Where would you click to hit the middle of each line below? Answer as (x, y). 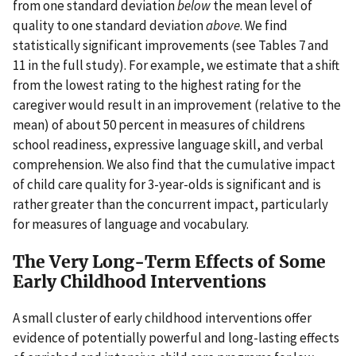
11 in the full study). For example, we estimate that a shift (176, 66)
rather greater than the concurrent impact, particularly (170, 205)
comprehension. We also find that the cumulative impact (174, 165)
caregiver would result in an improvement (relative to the (177, 105)
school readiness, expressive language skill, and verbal (168, 145)
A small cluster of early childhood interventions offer (162, 318)
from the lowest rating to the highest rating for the (157, 85)
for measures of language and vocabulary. (131, 224)
